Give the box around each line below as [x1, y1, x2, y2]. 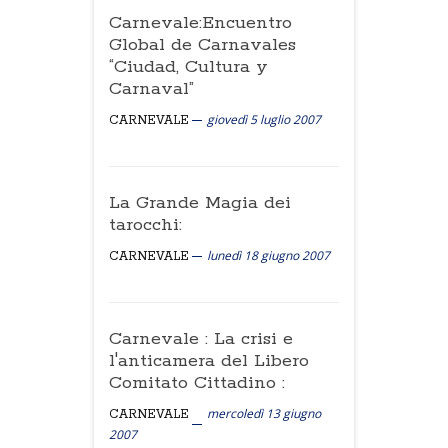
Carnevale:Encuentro [109, 12, 292, 34]
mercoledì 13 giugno [207, 405, 321, 422]
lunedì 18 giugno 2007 [207, 247, 330, 264]
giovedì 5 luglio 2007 [207, 111, 321, 128]
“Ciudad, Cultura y [109, 56, 268, 78]
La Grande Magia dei [109, 192, 291, 214]
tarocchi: [109, 214, 182, 236]
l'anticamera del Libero [109, 350, 309, 372]
